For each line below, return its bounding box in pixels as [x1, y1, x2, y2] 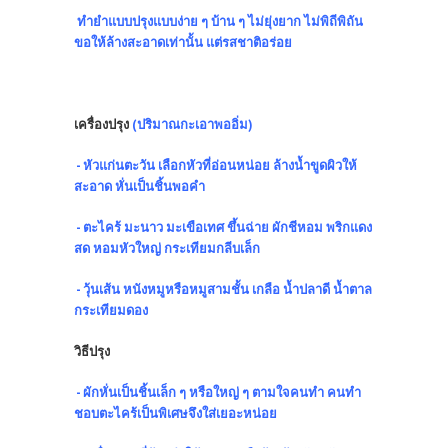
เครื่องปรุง [74, 116, 132, 133]
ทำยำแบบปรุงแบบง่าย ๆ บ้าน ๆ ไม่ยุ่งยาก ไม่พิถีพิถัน [74, 13, 363, 30]
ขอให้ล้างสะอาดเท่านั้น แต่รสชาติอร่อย [74, 34, 292, 51]
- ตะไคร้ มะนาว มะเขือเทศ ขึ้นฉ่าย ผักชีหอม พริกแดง [74, 219, 372, 236]
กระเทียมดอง [74, 302, 148, 319]
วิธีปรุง [74, 343, 110, 360]
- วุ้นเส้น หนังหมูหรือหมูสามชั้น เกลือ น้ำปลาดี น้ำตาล [74, 281, 372, 298]
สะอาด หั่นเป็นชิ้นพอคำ [74, 178, 205, 195]
